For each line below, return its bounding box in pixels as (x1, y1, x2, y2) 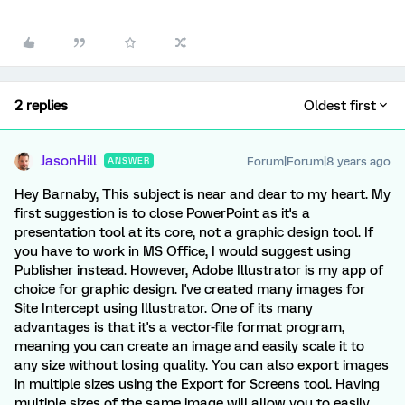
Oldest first (304, 98, 376, 114)
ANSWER (108, 155, 150, 165)
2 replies (14, 98, 68, 114)
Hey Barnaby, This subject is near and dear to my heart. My (14, 186, 391, 202)
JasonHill (41, 153, 97, 169)
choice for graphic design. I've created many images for (14, 281, 365, 297)
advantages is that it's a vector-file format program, (14, 319, 344, 335)
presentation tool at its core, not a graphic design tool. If (14, 224, 373, 240)
